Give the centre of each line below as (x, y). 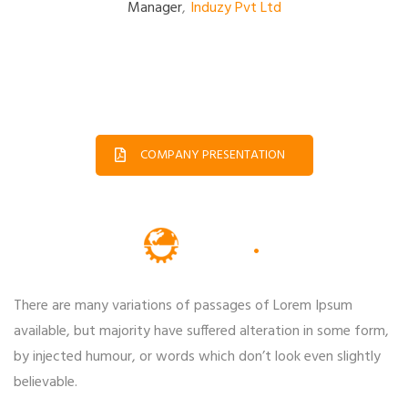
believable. (46, 383)
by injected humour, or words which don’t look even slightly (197, 357)
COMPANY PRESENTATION (212, 155)
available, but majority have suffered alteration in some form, (201, 332)
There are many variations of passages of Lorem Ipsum (183, 306)
